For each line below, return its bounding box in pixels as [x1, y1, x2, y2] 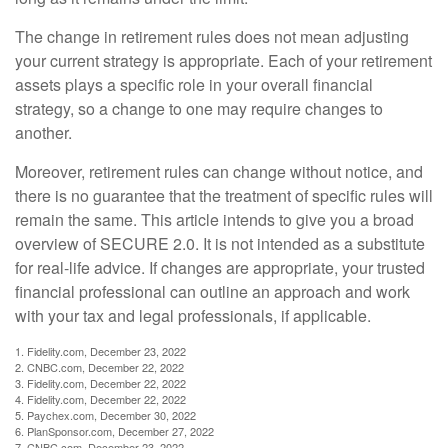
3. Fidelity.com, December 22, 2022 [15, 374, 186, 391]
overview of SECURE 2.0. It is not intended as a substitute [15, 231, 425, 255]
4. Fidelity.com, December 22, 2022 [15, 390, 186, 407]
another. [15, 120, 72, 144]
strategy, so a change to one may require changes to [15, 96, 383, 120]
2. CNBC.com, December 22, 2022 [15, 358, 184, 375]
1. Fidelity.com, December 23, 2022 [15, 342, 186, 359]
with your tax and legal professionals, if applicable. [15, 303, 371, 327]
